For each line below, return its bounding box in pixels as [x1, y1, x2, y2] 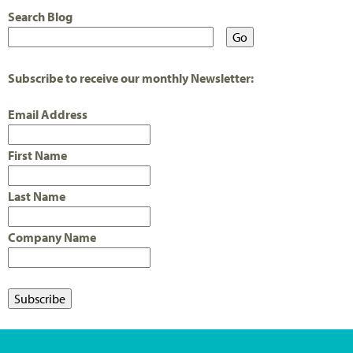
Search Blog [8, 9, 72, 25]
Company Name [8, 229, 96, 245]
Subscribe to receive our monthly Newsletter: [8, 70, 254, 87]
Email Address [8, 106, 87, 122]
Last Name [8, 188, 65, 204]
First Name [8, 147, 67, 163]
